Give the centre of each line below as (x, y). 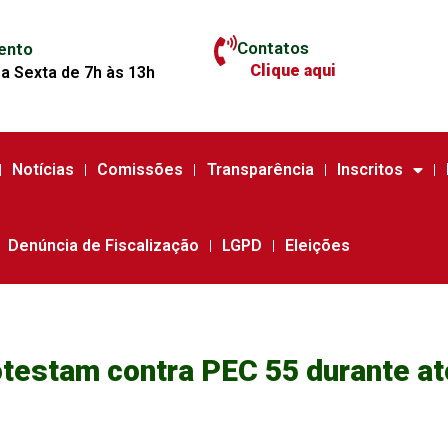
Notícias (42, 169)
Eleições (318, 245)
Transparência (260, 169)
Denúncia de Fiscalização (103, 245)
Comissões (140, 169)
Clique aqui (292, 70)
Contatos (272, 47)
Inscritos (369, 169)
